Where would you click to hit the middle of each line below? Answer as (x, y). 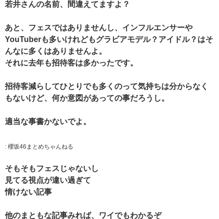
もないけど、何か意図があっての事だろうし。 (87, 98)
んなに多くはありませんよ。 (56, 51)
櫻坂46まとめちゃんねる (41, 147)
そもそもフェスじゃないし (52, 168)
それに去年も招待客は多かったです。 (71, 63)
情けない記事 (28, 192)
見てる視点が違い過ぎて (48, 180)
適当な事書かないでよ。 (48, 122)
